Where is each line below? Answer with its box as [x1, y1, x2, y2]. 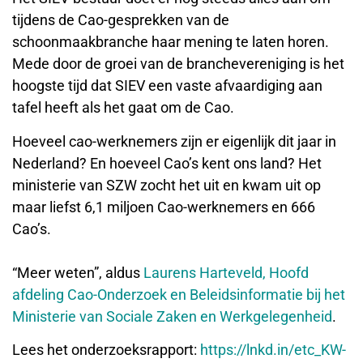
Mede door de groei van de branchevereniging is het [12, 55, 344, 73]
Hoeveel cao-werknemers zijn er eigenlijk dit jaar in [12, 132, 336, 150]
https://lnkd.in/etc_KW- [200, 340, 346, 358]
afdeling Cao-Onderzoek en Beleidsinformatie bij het [12, 285, 345, 303]
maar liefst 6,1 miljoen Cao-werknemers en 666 [12, 198, 315, 216]
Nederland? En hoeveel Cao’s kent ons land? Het [12, 154, 322, 172]
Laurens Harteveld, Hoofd [143, 263, 309, 281]
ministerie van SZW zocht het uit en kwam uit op [12, 176, 321, 194]
